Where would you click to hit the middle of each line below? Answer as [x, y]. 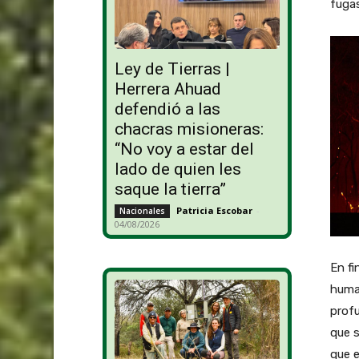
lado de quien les [177, 169]
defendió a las [167, 109]
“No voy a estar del [184, 149]
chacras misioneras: [189, 129]
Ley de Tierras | [172, 69]
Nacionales [142, 211]
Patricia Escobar [214, 211]
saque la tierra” [170, 190]
